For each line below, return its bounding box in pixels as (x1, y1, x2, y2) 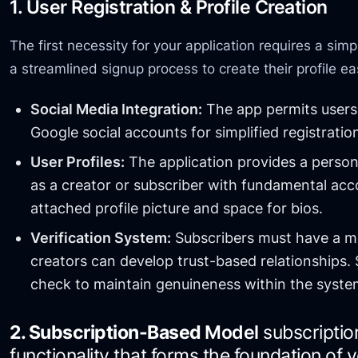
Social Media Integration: (30, 101, 202, 118)
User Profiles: (30, 153, 125, 171)
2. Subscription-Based (10, 321, 205, 344)
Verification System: (30, 229, 171, 247)
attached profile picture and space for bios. (30, 200, 323, 217)
